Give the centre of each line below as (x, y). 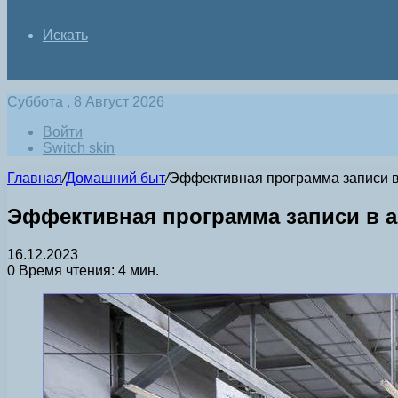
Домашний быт (115, 178)
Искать (65, 35)
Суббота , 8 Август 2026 (86, 102)
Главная (35, 178)
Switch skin (79, 148)
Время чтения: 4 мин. (87, 270)
